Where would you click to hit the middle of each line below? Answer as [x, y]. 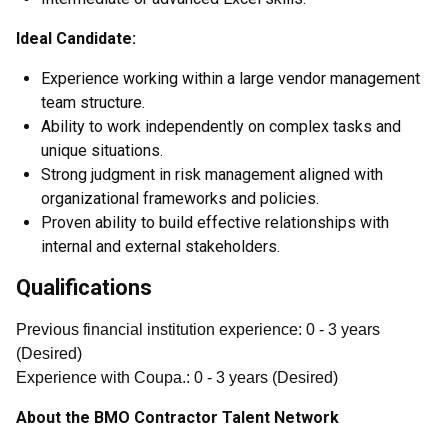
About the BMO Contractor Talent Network [177, 417]
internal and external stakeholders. [160, 246]
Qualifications [84, 287]
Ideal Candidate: [76, 38]
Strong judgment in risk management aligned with [212, 174]
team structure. [93, 102]
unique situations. [102, 150]
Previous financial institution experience [157, 329]
